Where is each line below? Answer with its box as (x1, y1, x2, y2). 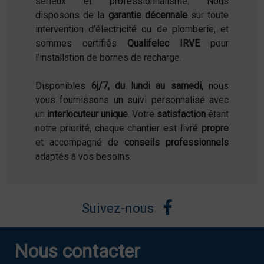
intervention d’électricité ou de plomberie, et (35, 23, 229, 35)
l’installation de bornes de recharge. (35, 51, 181, 63)
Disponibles (35, 80, 91, 91)
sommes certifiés (35, 37, 127, 49)
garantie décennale (108, 9, 187, 21)
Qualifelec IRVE (127, 37, 200, 49)
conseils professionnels (124, 136, 229, 148)
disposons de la (35, 9, 108, 21)
